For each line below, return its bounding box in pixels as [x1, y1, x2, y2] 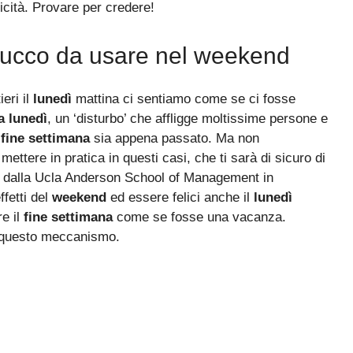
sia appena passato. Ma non [90, 130, 259, 146]
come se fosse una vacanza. [113, 209, 286, 225]
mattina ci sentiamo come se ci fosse [72, 91, 295, 106]
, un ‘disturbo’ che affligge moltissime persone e [47, 110, 328, 126]
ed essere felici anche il [106, 189, 254, 205]
